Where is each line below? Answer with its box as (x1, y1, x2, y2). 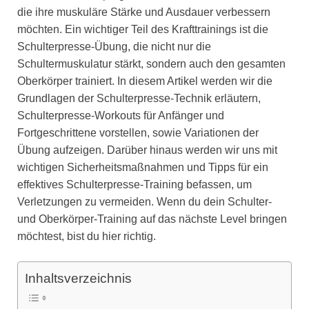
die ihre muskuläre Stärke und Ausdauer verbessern (17, 6, 270, 18)
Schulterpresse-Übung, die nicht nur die (17, 40, 211, 52)
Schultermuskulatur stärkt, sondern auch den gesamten (17, 57, 286, 70)
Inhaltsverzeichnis (25, 271, 132, 286)
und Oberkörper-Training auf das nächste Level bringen (17, 212, 287, 225)
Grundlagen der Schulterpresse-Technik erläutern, (17, 92, 261, 104)
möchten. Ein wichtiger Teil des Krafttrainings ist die (17, 23, 268, 35)
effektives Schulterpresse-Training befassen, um (17, 178, 252, 190)
